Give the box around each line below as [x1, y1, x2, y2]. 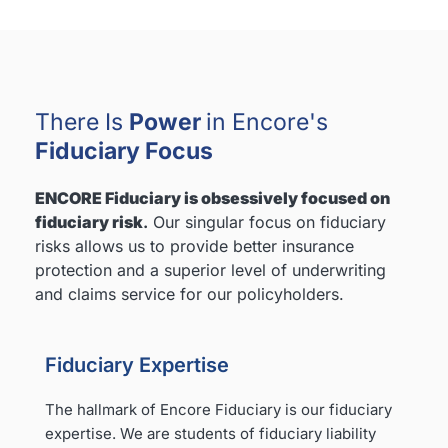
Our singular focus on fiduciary [153, 212, 386, 232]
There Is [35, 108, 129, 136]
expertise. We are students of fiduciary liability [45, 424, 376, 443]
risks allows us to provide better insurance [35, 236, 354, 256]
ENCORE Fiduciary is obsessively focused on [35, 188, 390, 208]
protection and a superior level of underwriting [35, 260, 386, 280]
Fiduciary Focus [35, 137, 213, 165]
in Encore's [206, 108, 328, 136]
